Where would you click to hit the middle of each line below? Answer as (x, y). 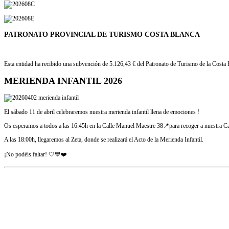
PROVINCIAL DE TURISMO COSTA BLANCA (124, 35)
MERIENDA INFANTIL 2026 (63, 81)
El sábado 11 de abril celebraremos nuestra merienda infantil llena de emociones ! (102, 112)
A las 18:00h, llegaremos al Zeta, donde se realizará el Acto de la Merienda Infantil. (104, 140)
